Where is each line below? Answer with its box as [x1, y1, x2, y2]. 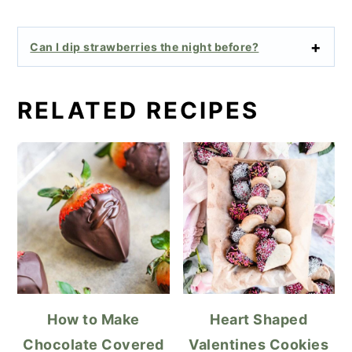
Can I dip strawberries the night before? [30, 40, 259, 54]
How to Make [47, 311, 140, 328]
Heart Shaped [210, 311, 308, 328]
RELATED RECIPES [17, 97, 260, 125]
